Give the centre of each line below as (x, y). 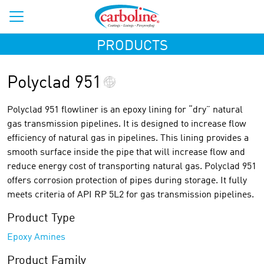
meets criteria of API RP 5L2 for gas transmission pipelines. (131, 195)
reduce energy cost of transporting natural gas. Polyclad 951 (132, 167)
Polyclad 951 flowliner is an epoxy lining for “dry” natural (125, 110)
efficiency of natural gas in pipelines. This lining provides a (128, 138)
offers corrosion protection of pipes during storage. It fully (127, 181)
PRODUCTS (132, 47)
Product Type (41, 219)
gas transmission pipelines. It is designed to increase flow (127, 124)
